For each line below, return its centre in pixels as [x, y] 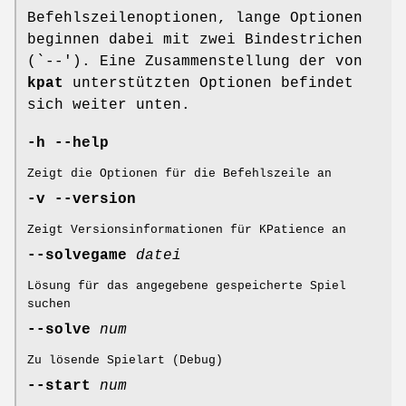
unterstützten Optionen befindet [208, 84]
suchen [49, 304]
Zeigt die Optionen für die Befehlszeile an [179, 174]
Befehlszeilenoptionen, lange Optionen [195, 19]
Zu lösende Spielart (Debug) [125, 361]
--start [59, 387]
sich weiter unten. [109, 106]
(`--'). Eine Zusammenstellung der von [195, 62]
